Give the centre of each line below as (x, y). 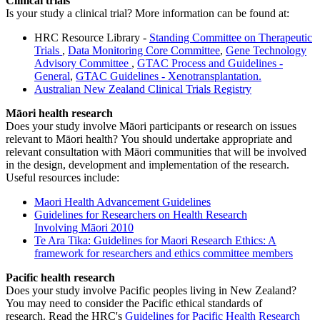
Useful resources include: (62, 177)
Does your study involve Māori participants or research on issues (151, 126)
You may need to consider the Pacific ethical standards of (134, 303)
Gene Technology (266, 50)
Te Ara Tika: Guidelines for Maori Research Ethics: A (155, 240)
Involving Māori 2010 (84, 227)
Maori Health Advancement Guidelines (122, 201)
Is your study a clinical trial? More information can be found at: (147, 13)
